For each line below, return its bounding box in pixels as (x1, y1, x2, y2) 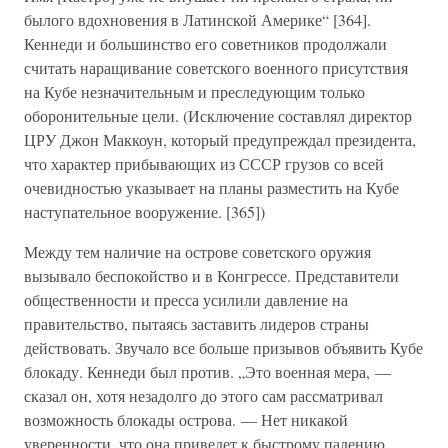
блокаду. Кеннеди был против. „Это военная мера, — (24, 361, 391, 382)
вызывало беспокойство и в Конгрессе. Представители (24, 265, 399, 286)
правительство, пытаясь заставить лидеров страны (24, 313, 369, 334)
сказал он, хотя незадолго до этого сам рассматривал (24, 385, 383, 406)
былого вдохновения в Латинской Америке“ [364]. (24, 9, 371, 30)
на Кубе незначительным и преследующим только (24, 81, 365, 102)
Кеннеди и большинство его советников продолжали (24, 33, 387, 54)
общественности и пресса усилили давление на (24, 289, 348, 310)
